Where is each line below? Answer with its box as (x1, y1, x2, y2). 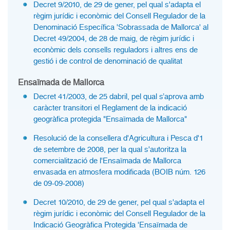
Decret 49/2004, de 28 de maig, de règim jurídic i (33, 34, 194, 43)
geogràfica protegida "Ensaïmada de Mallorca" (33, 114, 187, 124)
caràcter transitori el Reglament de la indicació (33, 103, 187, 112)
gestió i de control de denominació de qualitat (33, 56, 182, 66)
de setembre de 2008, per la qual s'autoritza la (33, 145, 186, 154)
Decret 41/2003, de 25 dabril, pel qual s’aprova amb (33, 92, 204, 101)
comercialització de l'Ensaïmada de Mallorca (33, 156, 181, 165)
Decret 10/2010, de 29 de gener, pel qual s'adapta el (33, 198, 204, 207)
